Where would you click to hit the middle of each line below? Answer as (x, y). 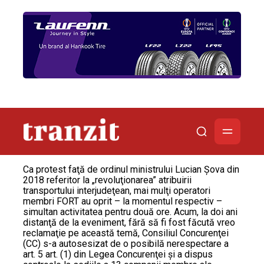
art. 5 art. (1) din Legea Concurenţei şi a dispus (118, 254)
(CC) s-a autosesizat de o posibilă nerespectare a (126, 244)
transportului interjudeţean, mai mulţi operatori (117, 191)
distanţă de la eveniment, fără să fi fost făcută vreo (129, 222)
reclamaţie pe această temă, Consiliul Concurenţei (126, 233)
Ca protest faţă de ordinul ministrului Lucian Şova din (131, 169)
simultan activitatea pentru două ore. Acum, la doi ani (130, 212)
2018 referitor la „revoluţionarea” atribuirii (107, 180)
